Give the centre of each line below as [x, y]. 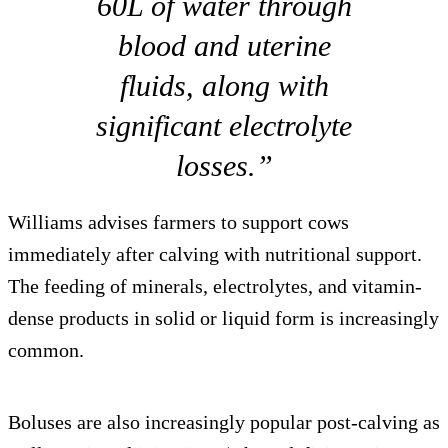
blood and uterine [224, 45]
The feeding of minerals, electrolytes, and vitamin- [215, 285]
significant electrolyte [224, 125]
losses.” [224, 165]
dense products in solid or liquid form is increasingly [223, 317]
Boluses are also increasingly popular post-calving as [224, 421]
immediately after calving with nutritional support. [215, 253]
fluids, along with [224, 85]
